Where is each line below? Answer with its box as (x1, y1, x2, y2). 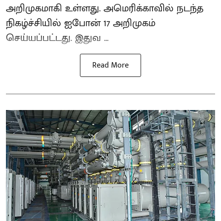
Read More (92, 58, 129, 72)
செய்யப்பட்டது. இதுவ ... (6, 29, 109, 46)
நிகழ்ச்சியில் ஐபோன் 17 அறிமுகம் (6, 14, 155, 32)
